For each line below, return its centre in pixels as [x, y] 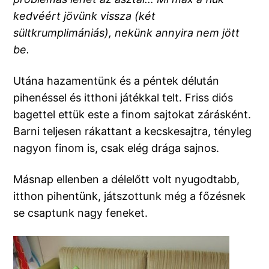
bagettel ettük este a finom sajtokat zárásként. [132, 115]
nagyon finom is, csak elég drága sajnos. [116, 148]
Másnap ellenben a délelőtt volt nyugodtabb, [127, 180]
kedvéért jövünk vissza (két [85, 16]
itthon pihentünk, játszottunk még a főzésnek [130, 196]
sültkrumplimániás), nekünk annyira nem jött [127, 33]
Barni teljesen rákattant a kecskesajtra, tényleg [133, 131]
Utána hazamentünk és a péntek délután [116, 81]
